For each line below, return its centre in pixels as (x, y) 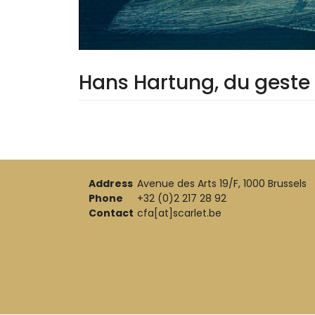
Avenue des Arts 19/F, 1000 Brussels (222, 184)
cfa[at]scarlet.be (179, 213)
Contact (111, 213)
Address (111, 184)
